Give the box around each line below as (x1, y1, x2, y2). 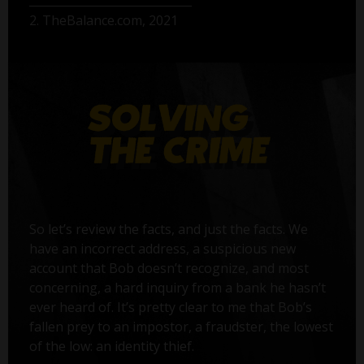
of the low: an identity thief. (28, 336, 194, 355)
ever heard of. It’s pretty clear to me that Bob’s (28, 297, 312, 316)
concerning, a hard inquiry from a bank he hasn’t (28, 278, 326, 297)
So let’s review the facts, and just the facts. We (28, 219, 308, 238)
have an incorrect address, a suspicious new (28, 239, 296, 258)
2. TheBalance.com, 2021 (28, 11, 178, 29)
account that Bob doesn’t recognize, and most (28, 258, 309, 277)
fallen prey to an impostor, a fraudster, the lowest (28, 317, 333, 336)
